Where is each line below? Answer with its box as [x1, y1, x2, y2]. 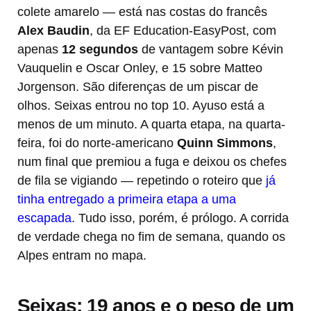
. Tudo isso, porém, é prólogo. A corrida [72, 211, 289, 226]
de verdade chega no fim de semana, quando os [17, 230, 285, 244]
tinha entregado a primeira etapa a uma [17, 192, 236, 207]
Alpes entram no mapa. [17, 249, 146, 263]
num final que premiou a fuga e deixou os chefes [17, 155, 287, 169]
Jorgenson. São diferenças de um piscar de [17, 80, 258, 94]
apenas [17, 42, 62, 57]
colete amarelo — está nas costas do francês [17, 5, 267, 19]
